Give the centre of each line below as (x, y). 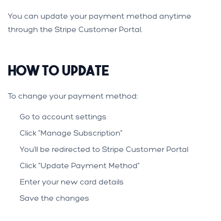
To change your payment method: (73, 96)
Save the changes (55, 198)
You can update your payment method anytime (100, 16)
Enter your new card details (72, 182)
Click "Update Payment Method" (80, 166)
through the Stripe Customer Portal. (75, 29)
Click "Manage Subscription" (71, 133)
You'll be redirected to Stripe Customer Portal (104, 149)
